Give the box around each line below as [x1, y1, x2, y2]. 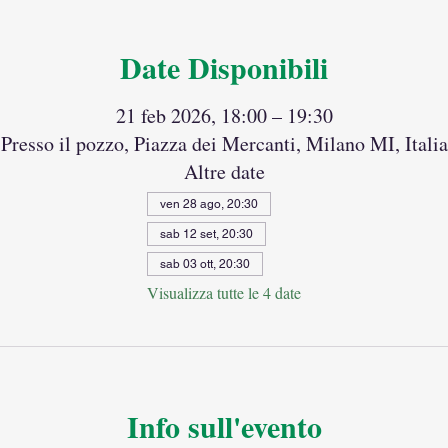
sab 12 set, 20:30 [160, 226, 253, 241]
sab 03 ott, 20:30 [160, 256, 250, 271]
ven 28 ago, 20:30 [160, 196, 258, 211]
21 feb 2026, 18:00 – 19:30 [115, 101, 333, 129]
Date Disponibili [120, 44, 328, 89]
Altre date [183, 157, 265, 185]
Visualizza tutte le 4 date [147, 281, 301, 303]
